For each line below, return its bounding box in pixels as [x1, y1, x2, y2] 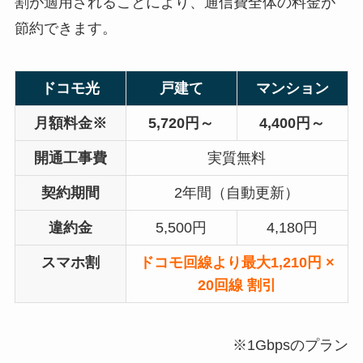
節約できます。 [14, 20, 117, 37]
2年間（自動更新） [174, 185, 300, 202]
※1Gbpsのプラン [233, 336, 349, 353]
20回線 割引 [197, 277, 276, 294]
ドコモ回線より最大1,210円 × [139, 254, 335, 271]
